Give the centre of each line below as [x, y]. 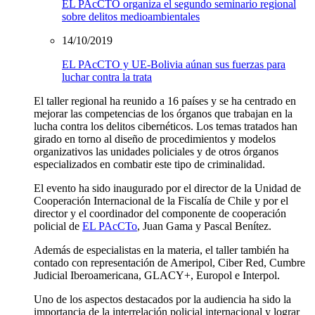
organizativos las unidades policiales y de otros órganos [156, 152]
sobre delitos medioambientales [131, 17]
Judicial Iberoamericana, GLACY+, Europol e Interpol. [157, 276]
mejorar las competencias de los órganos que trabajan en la [163, 114]
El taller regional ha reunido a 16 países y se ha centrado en [165, 101]
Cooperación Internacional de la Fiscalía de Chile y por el [161, 201]
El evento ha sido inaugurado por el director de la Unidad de [167, 188]
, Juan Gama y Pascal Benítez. [204, 226]
